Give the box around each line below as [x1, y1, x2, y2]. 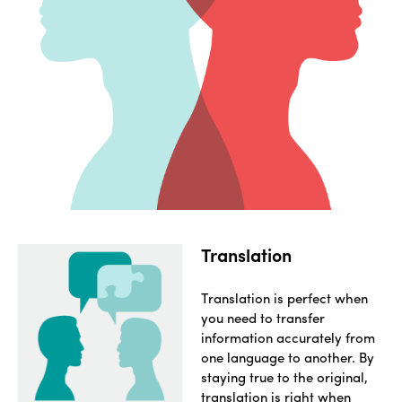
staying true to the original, [201, 367, 368, 388]
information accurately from [201, 328, 375, 348]
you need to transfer [201, 308, 325, 328]
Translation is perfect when [201, 288, 368, 309]
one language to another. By [201, 347, 374, 368]
